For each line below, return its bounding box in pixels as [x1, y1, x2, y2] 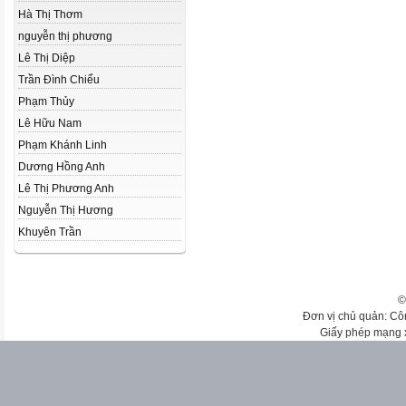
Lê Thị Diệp [18, 52, 75, 64]
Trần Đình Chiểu [18, 73, 100, 86]
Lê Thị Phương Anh [18, 182, 114, 195]
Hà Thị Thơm [18, 8, 82, 21]
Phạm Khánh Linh [18, 139, 107, 151]
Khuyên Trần [18, 226, 82, 238]
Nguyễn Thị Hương [18, 204, 113, 217]
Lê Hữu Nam [18, 117, 82, 130]
